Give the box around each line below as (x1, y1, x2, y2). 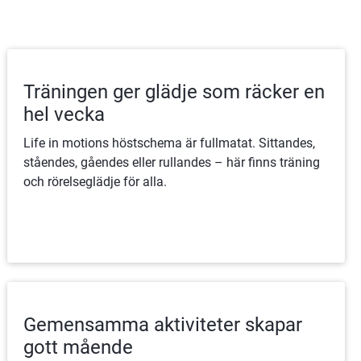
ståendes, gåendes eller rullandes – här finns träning (23, 154, 321, 170)
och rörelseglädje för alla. (23, 173, 168, 189)
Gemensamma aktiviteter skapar (23, 313, 303, 336)
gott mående (23, 335, 134, 359)
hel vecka (23, 102, 106, 126)
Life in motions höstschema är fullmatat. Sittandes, (23, 135, 316, 151)
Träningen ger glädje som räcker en (23, 80, 326, 103)
